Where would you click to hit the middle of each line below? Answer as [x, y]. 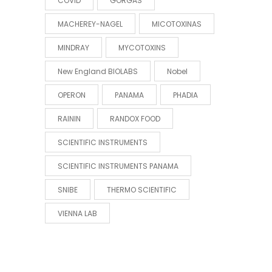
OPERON [72, 95]
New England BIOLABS [98, 71]
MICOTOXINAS [177, 24]
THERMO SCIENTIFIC [142, 190]
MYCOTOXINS [142, 48]
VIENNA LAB [77, 213]
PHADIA [185, 95]
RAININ [69, 119]
